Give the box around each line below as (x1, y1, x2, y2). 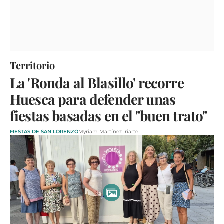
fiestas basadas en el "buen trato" (10, 106, 207, 125)
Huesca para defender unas (10, 90, 176, 109)
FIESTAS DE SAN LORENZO (10, 128, 78, 135)
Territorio (10, 58, 55, 72)
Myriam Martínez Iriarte (78, 128, 138, 135)
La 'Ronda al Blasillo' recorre (10, 73, 184, 92)
